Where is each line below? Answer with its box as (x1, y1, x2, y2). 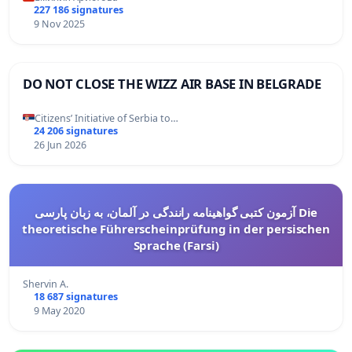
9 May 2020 (33, 303, 85, 317)
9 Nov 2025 (33, 16, 85, 31)
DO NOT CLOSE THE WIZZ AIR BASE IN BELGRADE (23, 74, 321, 93)
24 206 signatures (33, 123, 118, 137)
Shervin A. (23, 277, 68, 291)
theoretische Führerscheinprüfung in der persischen (22, 220, 330, 236)
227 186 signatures (33, 2, 123, 16)
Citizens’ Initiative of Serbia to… (35, 111, 178, 125)
